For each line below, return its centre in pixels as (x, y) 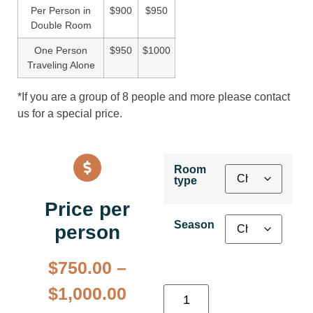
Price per (87, 209)
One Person (61, 51)
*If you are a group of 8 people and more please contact (154, 97)
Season (194, 224)
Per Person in (61, 11)
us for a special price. (70, 114)
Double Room (61, 26)
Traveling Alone (61, 65)
